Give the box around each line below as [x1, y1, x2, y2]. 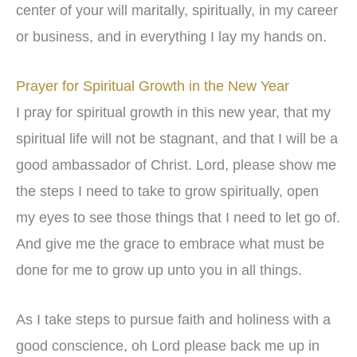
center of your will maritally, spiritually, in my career [16, 2, 338, 19]
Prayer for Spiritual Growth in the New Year [16, 77, 289, 94]
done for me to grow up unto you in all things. [16, 261, 306, 278]
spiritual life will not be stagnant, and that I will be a [16, 130, 338, 147]
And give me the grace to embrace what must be [16, 235, 324, 252]
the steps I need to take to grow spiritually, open [16, 182, 319, 199]
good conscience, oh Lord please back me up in [16, 337, 320, 354]
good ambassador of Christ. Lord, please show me [16, 156, 336, 173]
